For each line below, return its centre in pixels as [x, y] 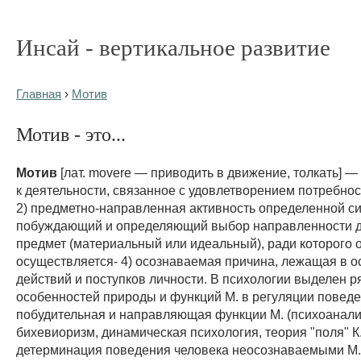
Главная [39, 94]
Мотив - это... [71, 134]
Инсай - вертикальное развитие [173, 48]
